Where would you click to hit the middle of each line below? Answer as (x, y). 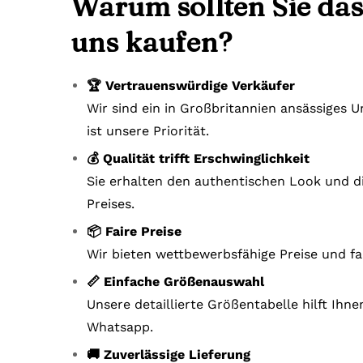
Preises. (111, 203)
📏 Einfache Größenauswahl (175, 281)
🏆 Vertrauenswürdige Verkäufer (191, 85)
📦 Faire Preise (134, 231)
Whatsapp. (120, 327)
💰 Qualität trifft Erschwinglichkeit (198, 158)
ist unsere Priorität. (148, 130)
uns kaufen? (151, 42)
